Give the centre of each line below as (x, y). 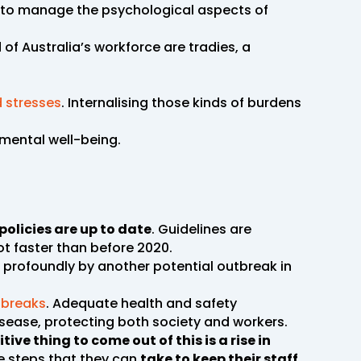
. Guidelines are (201, 229)
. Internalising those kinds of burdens (181, 102)
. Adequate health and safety (141, 303)
